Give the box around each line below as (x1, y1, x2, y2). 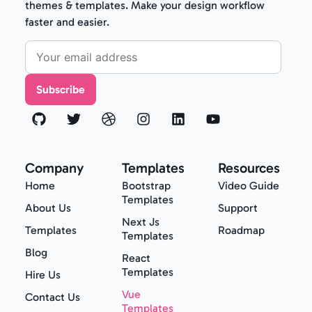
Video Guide (218, 179, 280, 193)
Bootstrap (121, 179, 171, 193)
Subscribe (36, 82, 85, 96)
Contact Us (25, 290, 80, 304)
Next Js (121, 215, 159, 229)
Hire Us (25, 268, 61, 282)
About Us (25, 201, 71, 215)
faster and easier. (25, 15, 109, 29)
